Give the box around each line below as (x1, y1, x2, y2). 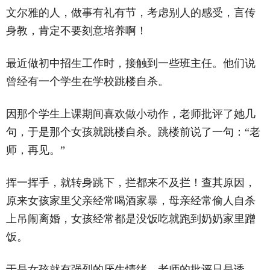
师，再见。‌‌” (6, 143, 65, 156)
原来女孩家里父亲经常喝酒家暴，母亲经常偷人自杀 (6, 194, 256, 207)
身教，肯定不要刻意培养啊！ (6, 24, 147, 37)
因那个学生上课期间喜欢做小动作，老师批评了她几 (6, 107, 256, 120)
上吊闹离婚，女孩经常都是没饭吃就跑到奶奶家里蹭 (6, 212, 256, 225)
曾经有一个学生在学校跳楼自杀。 (6, 75, 169, 87)
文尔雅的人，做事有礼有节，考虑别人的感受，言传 (6, 6, 256, 19)
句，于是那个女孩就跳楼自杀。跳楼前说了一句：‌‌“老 (6, 125, 260, 138)
